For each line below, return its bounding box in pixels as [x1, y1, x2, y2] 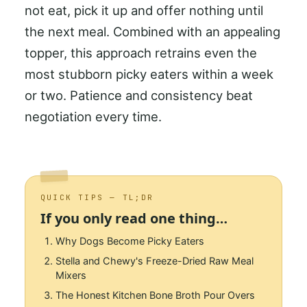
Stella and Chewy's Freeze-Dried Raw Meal [56, 255, 254, 268]
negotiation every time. [25, 109, 162, 125]
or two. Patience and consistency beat [25, 88, 253, 103]
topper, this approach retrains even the [25, 45, 257, 61]
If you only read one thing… [40, 209, 228, 228]
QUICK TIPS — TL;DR [40, 193, 154, 203]
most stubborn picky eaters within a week [25, 66, 273, 82]
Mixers [56, 269, 86, 282]
